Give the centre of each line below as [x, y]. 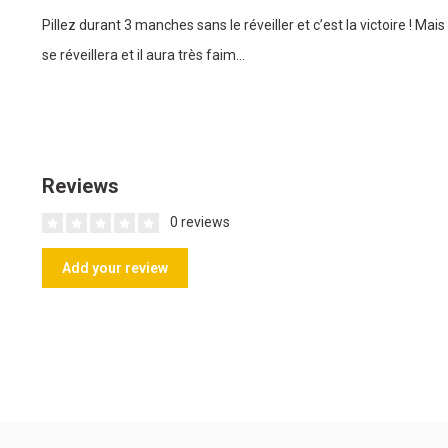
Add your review [115, 268]
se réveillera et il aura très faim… [143, 54]
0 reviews [198, 222]
